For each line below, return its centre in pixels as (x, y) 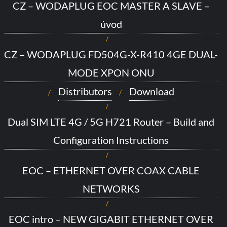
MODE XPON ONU (111, 72)
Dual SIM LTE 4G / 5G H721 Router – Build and (111, 121)
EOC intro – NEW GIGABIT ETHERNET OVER (111, 219)
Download (152, 91)
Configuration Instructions (111, 140)
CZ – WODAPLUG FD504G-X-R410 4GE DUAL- (111, 54)
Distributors (85, 91)
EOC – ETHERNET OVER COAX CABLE (111, 170)
